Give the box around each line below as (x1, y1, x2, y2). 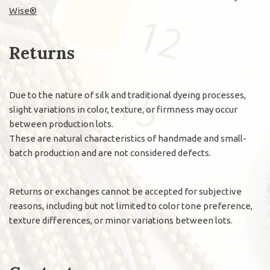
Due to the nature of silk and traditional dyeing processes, (9, 90, 246, 101)
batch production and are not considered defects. (9, 148, 211, 159)
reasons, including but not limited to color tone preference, (9, 201, 253, 212)
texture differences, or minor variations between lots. (9, 215, 233, 226)
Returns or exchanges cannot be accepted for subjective (9, 186, 242, 197)
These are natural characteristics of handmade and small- (9, 133, 246, 144)
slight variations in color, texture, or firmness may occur (9, 104, 237, 115)
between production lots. (9, 119, 113, 130)
